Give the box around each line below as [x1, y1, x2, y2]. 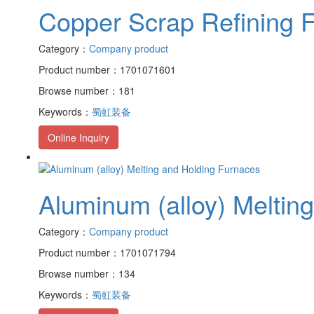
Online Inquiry [48, 130, 109, 144]
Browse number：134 [39, 266, 135, 281]
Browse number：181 [39, 83, 135, 97]
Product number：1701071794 [39, 245, 176, 260]
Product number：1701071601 [39, 62, 176, 76]
